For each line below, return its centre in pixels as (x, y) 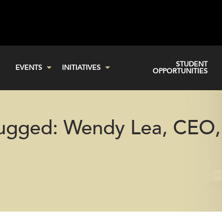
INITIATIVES (81, 68)
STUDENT (192, 64)
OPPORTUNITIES (180, 71)
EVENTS (28, 68)
